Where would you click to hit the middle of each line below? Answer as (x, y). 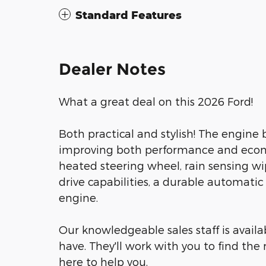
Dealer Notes (112, 69)
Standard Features (129, 15)
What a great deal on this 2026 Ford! (156, 102)
